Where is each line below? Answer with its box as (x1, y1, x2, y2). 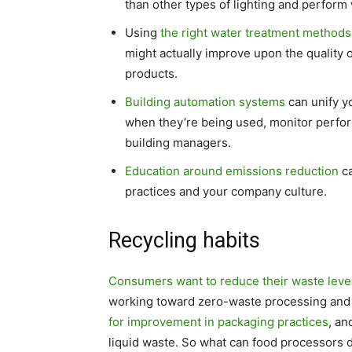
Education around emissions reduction (125, 163, 339, 178)
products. (125, 66, 178, 81)
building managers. (125, 135, 231, 150)
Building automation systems (125, 94, 285, 109)
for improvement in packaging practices (108, 314, 328, 329)
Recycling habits (108, 228, 260, 253)
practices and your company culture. (125, 184, 327, 199)
